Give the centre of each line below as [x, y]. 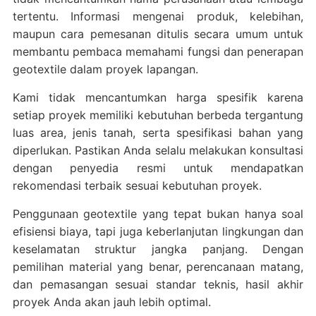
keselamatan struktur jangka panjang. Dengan [158, 249]
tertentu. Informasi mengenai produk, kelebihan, [158, 16]
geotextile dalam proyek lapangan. [105, 69]
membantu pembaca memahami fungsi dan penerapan [158, 51]
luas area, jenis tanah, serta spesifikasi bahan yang [158, 133]
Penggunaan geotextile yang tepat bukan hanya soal [158, 214]
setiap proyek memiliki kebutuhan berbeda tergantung [158, 115]
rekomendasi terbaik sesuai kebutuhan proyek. [137, 186]
